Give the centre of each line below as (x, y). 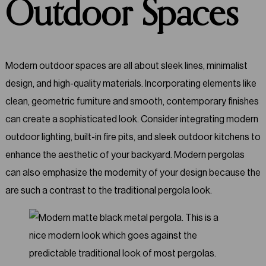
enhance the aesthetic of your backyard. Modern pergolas (125, 155)
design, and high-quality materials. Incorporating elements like (131, 84)
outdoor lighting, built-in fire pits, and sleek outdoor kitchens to (133, 137)
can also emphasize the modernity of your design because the (133, 173)
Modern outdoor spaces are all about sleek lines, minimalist (126, 66)
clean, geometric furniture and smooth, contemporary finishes (132, 102)
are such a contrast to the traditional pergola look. (108, 191)
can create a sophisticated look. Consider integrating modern (132, 119)
